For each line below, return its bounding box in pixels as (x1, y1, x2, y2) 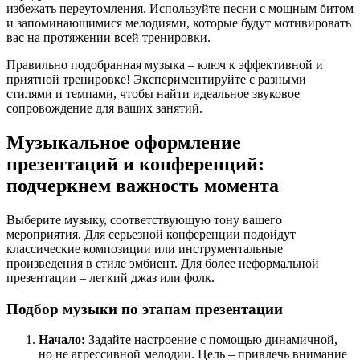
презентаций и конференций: (6, 153, 264, 174)
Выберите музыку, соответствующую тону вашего (6, 212, 282, 227)
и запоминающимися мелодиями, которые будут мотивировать (6, 15, 351, 30)
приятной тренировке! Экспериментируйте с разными (6, 72, 306, 86)
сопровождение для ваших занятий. (6, 100, 202, 115)
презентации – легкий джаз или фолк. (6, 270, 215, 284)
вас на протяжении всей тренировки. (6, 30, 211, 44)
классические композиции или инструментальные (6, 241, 283, 256)
